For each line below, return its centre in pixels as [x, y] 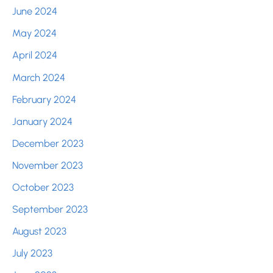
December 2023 [48, 143]
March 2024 [39, 77]
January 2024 [42, 121]
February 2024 [44, 99]
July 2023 [32, 253]
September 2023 [50, 209]
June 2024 [35, 11]
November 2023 [48, 165]
